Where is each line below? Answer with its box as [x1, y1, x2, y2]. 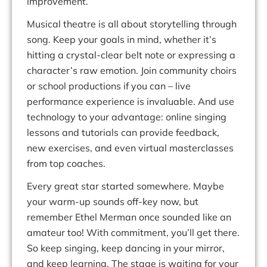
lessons [27, 126, 60, 139]
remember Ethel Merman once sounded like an [27, 211, 231, 223]
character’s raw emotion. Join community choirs [27, 64, 237, 77]
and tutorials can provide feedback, [62, 126, 219, 139]
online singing [166, 111, 226, 123]
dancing [125, 242, 161, 254]
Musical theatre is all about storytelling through [27, 18, 237, 30]
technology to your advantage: [27, 111, 166, 123]
